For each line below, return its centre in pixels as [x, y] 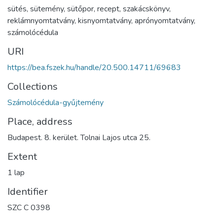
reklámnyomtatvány [41, 21]
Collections [33, 87]
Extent [22, 157]
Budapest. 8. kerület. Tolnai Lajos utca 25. [79, 138]
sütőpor [80, 9]
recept [108, 9]
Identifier [28, 192]
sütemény [47, 9]
